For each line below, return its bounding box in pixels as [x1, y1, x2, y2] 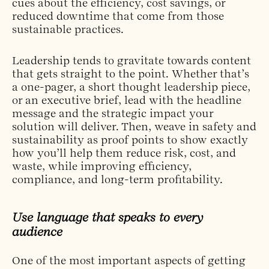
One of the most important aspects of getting [12, 254, 246, 267]
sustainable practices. [12, 23, 124, 36]
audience [12, 225, 62, 240]
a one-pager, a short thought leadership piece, [12, 80, 250, 94]
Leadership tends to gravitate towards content [12, 54, 251, 67]
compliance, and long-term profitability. [12, 173, 223, 186]
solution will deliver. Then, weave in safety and [12, 120, 256, 133]
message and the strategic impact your [12, 107, 213, 120]
